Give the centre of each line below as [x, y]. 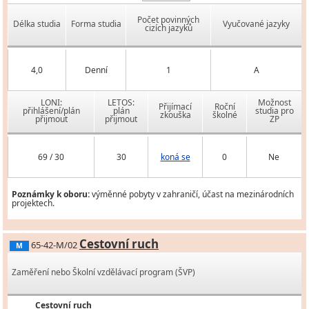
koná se [175, 157]
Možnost [274, 103]
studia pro [274, 111]
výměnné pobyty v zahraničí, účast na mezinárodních [192, 195]
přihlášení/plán [51, 111]
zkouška [175, 115]
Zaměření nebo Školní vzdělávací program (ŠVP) [103, 272]
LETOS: [121, 103]
